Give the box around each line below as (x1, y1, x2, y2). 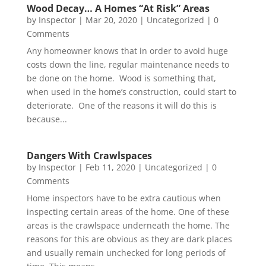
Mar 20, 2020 (85, 14, 137, 26)
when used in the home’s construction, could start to (26, 86, 236, 98)
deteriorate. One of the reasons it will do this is (26, 100, 217, 112)
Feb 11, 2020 (85, 161, 135, 173)
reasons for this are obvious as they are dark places (26, 233, 232, 245)
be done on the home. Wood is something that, (26, 72, 216, 84)
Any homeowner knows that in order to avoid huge (26, 45, 228, 57)
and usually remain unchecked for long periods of (26, 247, 226, 259)
